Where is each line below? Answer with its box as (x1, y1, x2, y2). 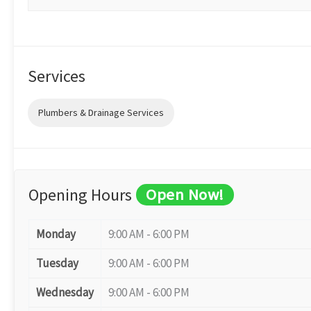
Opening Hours (28, 184, 132, 205)
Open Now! (146, 185, 224, 204)
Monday (36, 226, 76, 242)
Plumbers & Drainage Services (38, 106, 164, 119)
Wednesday (36, 285, 94, 300)
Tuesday (36, 255, 78, 271)
